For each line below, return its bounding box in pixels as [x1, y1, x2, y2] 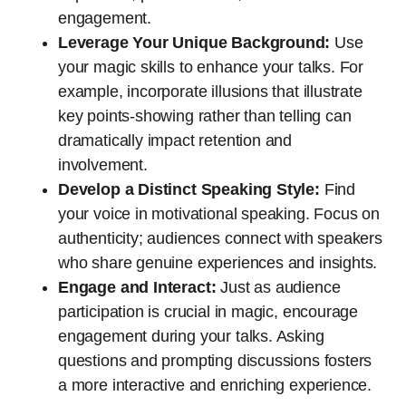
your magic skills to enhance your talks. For [58, 57, 364, 76]
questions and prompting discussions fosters [58, 351, 372, 370]
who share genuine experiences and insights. [58, 253, 378, 272]
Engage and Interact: [58, 277, 217, 296]
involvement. [58, 155, 148, 174]
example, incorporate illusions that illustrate [58, 82, 362, 101]
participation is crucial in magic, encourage [58, 302, 359, 321]
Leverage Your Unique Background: [58, 33, 331, 52]
